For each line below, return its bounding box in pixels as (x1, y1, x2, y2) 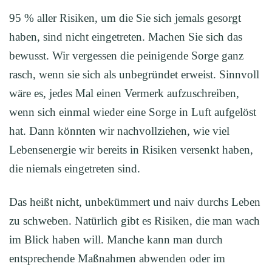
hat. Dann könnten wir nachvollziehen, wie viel (9, 124, 229, 137)
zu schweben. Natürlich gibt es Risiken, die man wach (9, 214, 260, 227)
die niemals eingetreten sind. (9, 162, 140, 175)
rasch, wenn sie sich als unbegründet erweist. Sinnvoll (9, 68, 259, 81)
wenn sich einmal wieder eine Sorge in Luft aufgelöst (9, 106, 256, 118)
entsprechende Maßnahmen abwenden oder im (9, 252, 225, 265)
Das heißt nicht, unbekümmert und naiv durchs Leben (9, 195, 260, 208)
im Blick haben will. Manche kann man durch (9, 233, 223, 246)
